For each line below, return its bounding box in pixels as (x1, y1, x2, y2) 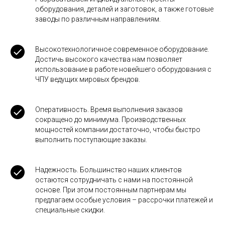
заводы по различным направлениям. (35, 15, 161, 24)
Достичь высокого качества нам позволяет (35, 55, 182, 64)
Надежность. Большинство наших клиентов (35, 166, 182, 174)
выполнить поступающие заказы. (35, 136, 147, 144)
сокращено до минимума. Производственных (35, 116, 186, 124)
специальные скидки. (35, 206, 105, 214)
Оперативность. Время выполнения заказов (35, 105, 183, 114)
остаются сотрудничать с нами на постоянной (35, 176, 193, 184)
